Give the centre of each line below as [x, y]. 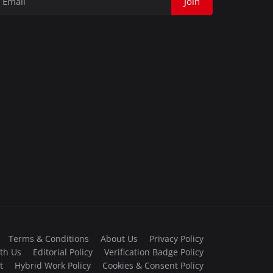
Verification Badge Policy [154, 252]
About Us [119, 238]
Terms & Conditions [49, 238]
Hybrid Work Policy [53, 265]
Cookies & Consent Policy [153, 265]
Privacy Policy [176, 238]
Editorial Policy [63, 252]
